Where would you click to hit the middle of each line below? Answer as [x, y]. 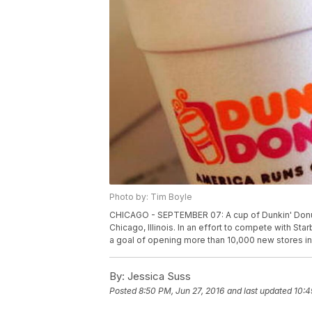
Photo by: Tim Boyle [151, 197]
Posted [124, 291]
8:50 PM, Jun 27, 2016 [181, 291]
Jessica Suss [158, 276]
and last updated [259, 291]
